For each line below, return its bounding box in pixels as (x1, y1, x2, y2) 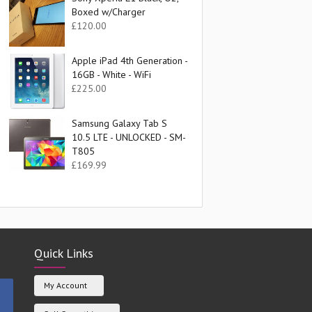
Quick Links (33, 245, 93, 261)
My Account (43, 280, 87, 290)
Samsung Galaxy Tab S (71, 117, 167, 130)
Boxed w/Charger (71, 6, 146, 18)
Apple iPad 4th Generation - (71, 54, 187, 67)
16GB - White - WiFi (71, 68, 151, 81)
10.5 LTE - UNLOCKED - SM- (71, 131, 186, 143)
